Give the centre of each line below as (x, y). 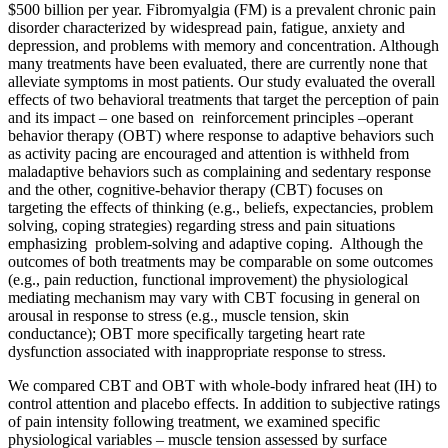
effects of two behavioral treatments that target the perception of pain (223, 99)
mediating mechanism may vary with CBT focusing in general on (214, 297)
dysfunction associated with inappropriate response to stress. (197, 351)
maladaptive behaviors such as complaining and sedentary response (219, 171)
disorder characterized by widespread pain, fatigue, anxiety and (206, 27)
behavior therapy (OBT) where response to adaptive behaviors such (221, 135)
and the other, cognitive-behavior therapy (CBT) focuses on (195, 189)
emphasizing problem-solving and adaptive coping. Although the (215, 243)
